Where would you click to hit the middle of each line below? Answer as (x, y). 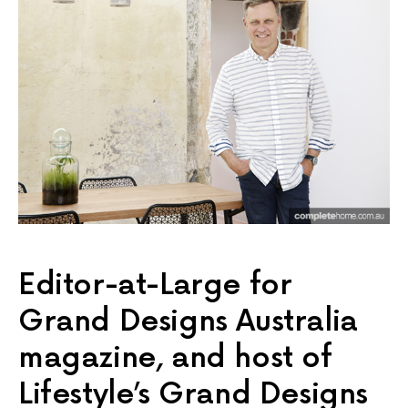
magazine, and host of (175, 359)
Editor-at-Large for (155, 286)
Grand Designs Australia (188, 322)
